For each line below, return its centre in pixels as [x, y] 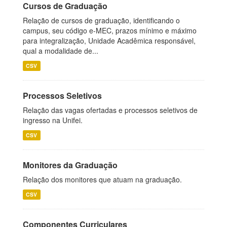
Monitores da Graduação [70, 165]
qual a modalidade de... [61, 51]
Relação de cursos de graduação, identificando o [101, 20]
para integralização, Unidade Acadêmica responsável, [109, 41]
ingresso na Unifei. [53, 120]
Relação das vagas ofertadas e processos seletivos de [110, 110]
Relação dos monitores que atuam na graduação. [102, 179]
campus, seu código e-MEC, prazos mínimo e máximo [110, 30]
